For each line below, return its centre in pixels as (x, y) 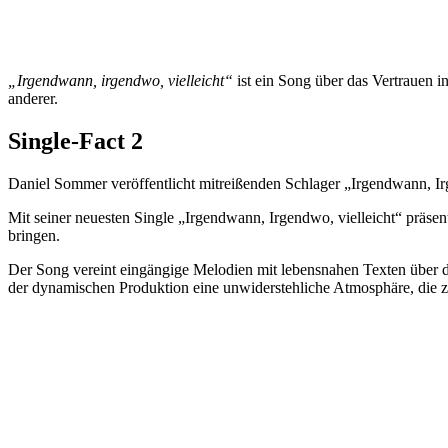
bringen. (34, 236)
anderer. (33, 99)
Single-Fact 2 (75, 141)
